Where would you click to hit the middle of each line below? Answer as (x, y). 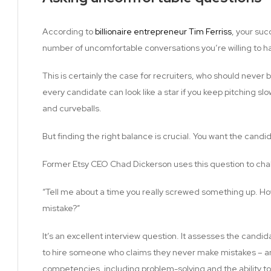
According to (69, 31)
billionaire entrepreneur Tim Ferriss (163, 31)
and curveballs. (72, 108)
